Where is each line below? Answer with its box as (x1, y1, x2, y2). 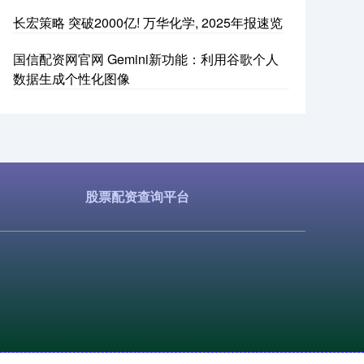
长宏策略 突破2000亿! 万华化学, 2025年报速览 (13, 13, 283, 32)
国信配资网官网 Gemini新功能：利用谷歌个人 (13, 50, 279, 69)
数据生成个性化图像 (13, 69, 130, 89)
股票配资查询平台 (85, 187, 189, 206)
